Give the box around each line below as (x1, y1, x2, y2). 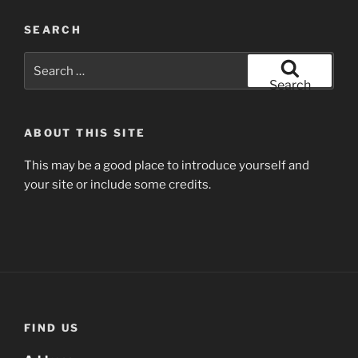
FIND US (24, 321, 80, 335)
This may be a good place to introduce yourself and (24, 157, 309, 173)
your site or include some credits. (24, 177, 211, 192)
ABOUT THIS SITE (24, 126, 146, 140)
